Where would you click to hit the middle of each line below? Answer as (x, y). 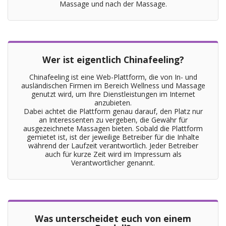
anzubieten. (113, 103)
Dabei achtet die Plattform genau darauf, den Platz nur (113, 111)
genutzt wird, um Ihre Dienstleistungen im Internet (113, 94)
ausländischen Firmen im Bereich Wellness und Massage (113, 86)
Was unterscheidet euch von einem (113, 218)
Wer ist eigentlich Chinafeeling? (113, 60)
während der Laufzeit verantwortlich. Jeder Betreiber (113, 146)
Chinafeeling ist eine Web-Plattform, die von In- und (113, 77)
